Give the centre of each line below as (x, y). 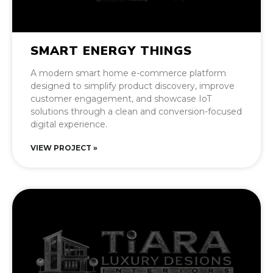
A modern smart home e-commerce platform (128, 73)
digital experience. (69, 125)
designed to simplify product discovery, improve (133, 86)
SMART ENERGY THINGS (111, 51)
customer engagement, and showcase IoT (121, 99)
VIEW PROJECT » (64, 148)
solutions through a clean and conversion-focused (136, 112)
